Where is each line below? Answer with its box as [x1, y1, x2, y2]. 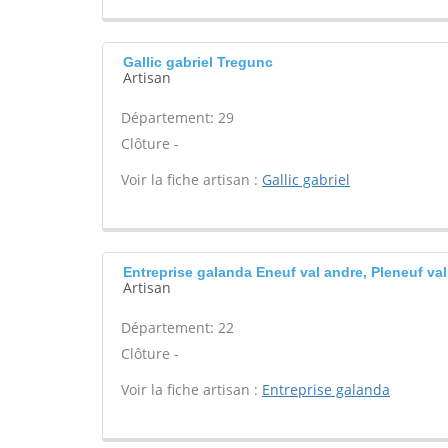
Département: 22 [121, 318, 234, 337]
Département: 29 [121, 108, 234, 127]
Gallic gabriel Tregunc [123, 54, 273, 70]
